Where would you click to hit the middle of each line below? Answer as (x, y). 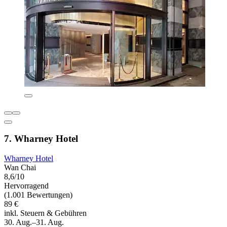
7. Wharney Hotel (41, 139)
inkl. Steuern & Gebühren (45, 213)
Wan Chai (20, 167)
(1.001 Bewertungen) (38, 195)
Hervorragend (26, 185)
